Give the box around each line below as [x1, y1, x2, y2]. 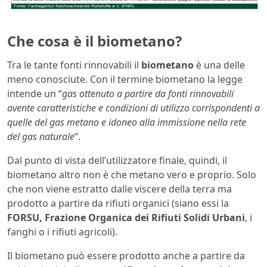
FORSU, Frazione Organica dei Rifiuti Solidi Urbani [7, 211, 245, 225]
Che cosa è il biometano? [7, 31, 182, 51]
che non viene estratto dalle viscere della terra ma [7, 182, 232, 196]
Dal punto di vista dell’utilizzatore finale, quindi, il [7, 154, 227, 167]
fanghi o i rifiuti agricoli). [7, 225, 117, 239]
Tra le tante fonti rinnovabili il [7, 58, 141, 72]
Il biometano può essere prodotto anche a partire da [7, 249, 245, 263]
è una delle [194, 58, 245, 72]
